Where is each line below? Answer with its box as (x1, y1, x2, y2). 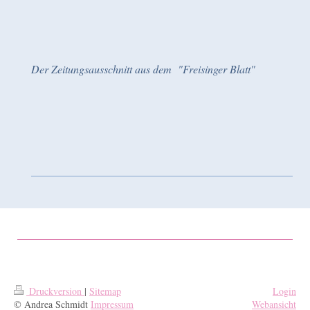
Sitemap (89, 284, 121, 298)
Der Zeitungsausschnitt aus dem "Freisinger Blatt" (31, 62, 259, 76)
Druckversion (26, 284, 84, 298)
